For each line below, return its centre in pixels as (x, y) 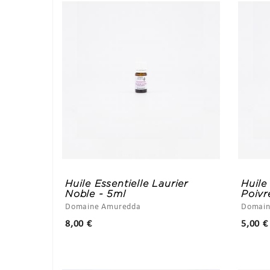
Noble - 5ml (96, 194)
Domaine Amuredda (103, 207)
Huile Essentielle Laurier (127, 184)
